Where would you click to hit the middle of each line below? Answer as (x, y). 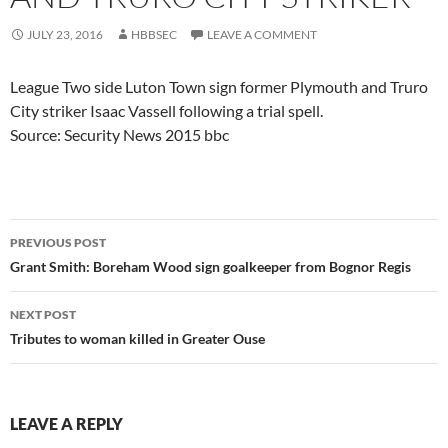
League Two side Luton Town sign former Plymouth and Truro (219, 86)
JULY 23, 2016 (65, 34)
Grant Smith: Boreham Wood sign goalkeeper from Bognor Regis (210, 266)
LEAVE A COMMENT (262, 34)
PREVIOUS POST (58, 242)
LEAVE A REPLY (66, 423)
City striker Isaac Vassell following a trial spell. (166, 110)
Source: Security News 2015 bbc (119, 134)
